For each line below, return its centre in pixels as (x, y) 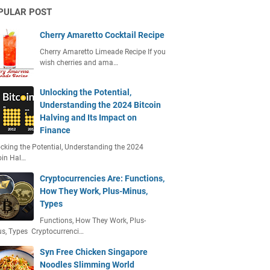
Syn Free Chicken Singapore (94, 252)
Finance (55, 130)
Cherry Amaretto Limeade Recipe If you (103, 52)
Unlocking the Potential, (86, 92)
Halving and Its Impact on (88, 118)
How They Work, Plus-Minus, (94, 191)
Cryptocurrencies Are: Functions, (102, 178)
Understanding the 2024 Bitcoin (100, 105)
